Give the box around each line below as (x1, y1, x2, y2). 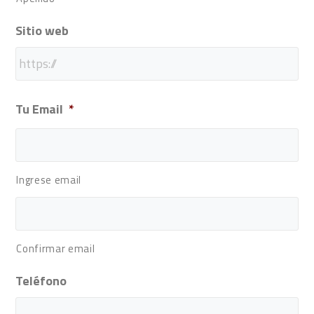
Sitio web (15, 20, 69, 40)
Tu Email (15, 99, 64, 118)
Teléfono (15, 271, 67, 290)
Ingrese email (16, 171, 82, 188)
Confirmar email (16, 240, 95, 257)
